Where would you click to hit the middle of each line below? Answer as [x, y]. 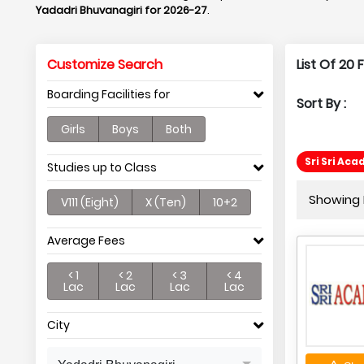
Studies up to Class [102, 167]
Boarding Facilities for [108, 94]
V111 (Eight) [90, 202]
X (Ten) [166, 202]
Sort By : [321, 104]
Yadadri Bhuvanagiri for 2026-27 [121, 10]
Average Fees [86, 240]
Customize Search [105, 65]
